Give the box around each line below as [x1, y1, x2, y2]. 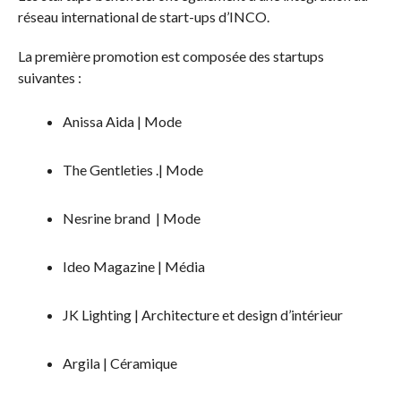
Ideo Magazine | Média [62, 257, 205, 275]
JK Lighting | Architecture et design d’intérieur [62, 305, 343, 323]
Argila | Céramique [62, 354, 177, 371]
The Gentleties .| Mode [62, 160, 203, 178]
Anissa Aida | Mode [62, 112, 182, 130]
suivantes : [17, 68, 81, 86]
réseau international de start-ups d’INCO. [17, 7, 269, 25]
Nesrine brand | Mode [62, 209, 200, 226]
